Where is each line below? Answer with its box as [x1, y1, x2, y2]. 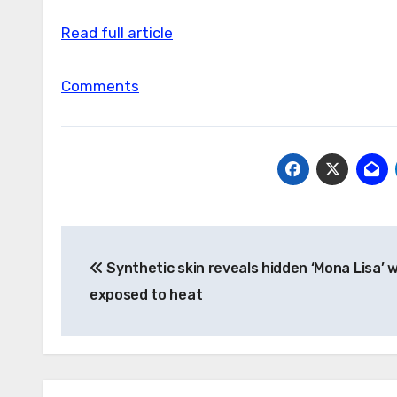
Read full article [61, 23, 173, 42]
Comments [61, 76, 139, 95]
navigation [60, 264, 203, 293]
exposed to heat [90, 285, 203, 303]
